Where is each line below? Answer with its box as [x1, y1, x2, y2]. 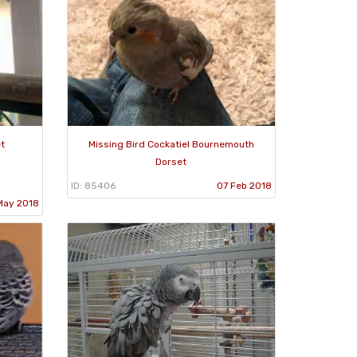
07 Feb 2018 [217, 179, 272, 191]
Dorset [155, 155, 187, 167]
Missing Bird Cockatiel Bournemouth [88, 138, 254, 150]
